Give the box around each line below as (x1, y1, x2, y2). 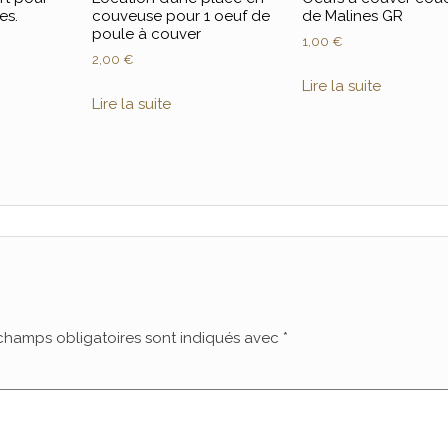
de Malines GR (302, 6, 404, 25)
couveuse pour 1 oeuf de (91, 6, 270, 25)
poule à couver (91, 24, 201, 43)
